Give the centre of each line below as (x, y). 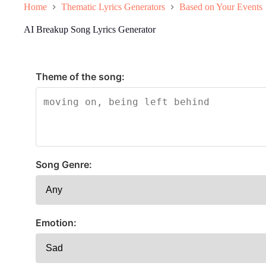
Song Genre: (64, 165)
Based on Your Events (221, 7)
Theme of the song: (80, 77)
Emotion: (56, 223)
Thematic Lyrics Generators (113, 7)
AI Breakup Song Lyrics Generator (90, 30)
